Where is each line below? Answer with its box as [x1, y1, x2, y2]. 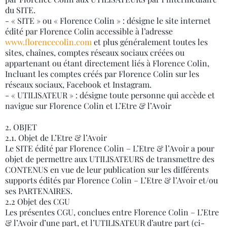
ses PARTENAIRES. [5, 185, 72, 196]
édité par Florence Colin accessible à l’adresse [5, 26, 173, 36]
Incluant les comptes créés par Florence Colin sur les [5, 68, 199, 79]
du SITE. [5, 5, 35, 15]
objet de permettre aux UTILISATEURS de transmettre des [5, 154, 214, 164]
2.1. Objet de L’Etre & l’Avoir [5, 132, 107, 143]
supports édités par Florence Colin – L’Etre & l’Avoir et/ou [5, 175, 218, 185]
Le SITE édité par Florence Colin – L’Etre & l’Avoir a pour [5, 143, 214, 154]
